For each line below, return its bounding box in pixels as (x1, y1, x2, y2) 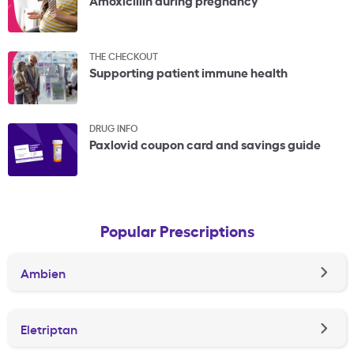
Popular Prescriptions (100, 219, 254, 242)
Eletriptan (21, 319, 77, 337)
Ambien (21, 263, 66, 281)
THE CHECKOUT (89, 49, 158, 63)
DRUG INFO (89, 121, 137, 135)
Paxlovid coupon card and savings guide (89, 134, 321, 153)
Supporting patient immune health (89, 62, 288, 81)
